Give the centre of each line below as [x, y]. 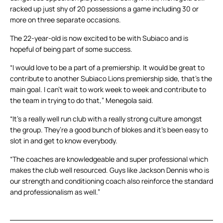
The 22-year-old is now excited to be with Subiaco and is [99, 38]
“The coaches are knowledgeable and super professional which [109, 159]
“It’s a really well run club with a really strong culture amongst [106, 119]
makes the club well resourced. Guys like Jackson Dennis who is [110, 170]
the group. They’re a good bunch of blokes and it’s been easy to [109, 130]
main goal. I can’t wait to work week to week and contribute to [108, 90]
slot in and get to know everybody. [64, 141]
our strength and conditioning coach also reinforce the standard [111, 181]
